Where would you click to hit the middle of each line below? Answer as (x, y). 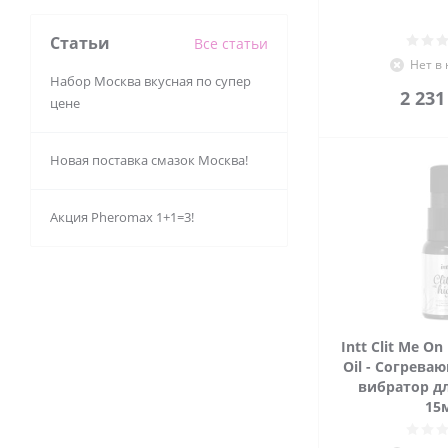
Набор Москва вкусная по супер (150, 81)
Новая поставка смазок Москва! (149, 160)
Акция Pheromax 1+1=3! (122, 217)
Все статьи (231, 43)
